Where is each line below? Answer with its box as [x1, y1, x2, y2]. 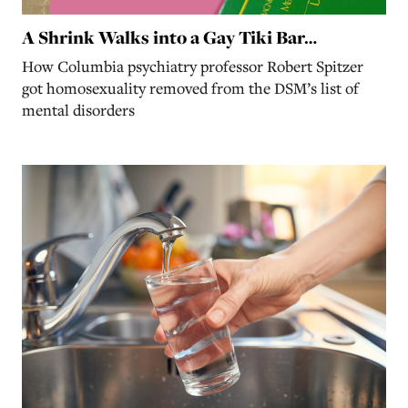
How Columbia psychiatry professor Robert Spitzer [22, 55, 363, 76]
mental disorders [22, 98, 138, 120]
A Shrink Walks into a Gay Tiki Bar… [22, 24, 317, 50]
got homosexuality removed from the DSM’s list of [22, 76, 359, 98]
